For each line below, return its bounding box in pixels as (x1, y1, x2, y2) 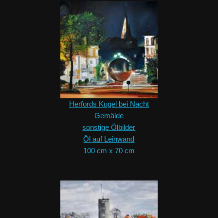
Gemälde (94, 111, 124, 120)
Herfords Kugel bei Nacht (69, 100, 149, 109)
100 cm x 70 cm (83, 146, 135, 155)
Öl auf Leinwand (83, 135, 135, 144)
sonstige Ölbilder (82, 123, 136, 132)
